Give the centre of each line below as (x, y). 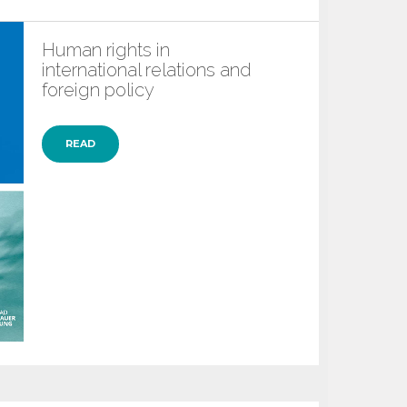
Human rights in (106, 50)
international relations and (147, 70)
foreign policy (98, 90)
